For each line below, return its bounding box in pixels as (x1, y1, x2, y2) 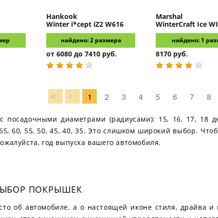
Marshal (156, 12, 182, 21)
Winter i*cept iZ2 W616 (46, 19, 124, 29)
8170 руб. (156, 49, 188, 58)
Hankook (46, 12, 77, 21)
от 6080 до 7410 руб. (46, 49, 117, 58)
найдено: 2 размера (60, 36, 121, 44)
